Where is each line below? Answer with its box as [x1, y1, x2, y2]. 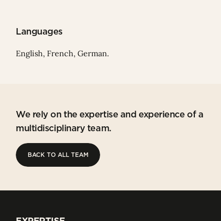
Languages [16, 26, 63, 37]
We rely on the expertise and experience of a [16, 109, 204, 120]
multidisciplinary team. [16, 123, 111, 134]
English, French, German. [16, 48, 109, 59]
